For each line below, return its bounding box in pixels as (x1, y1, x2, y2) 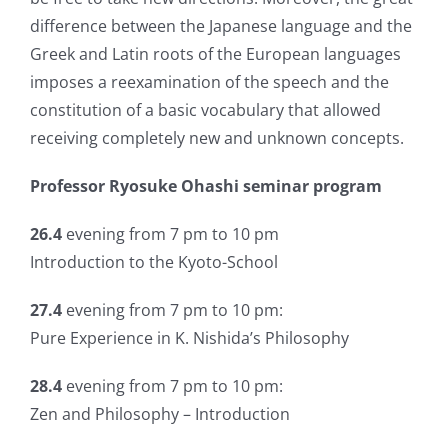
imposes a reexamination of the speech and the (30, 71, 389, 94)
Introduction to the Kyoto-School (30, 251, 278, 274)
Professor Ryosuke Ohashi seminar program (30, 175, 382, 198)
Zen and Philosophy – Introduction (30, 403, 290, 426)
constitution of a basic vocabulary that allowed (30, 99, 381, 122)
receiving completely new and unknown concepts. (30, 127, 404, 150)
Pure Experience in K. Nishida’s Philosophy (30, 327, 349, 350)
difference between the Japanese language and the (30, 15, 412, 38)
